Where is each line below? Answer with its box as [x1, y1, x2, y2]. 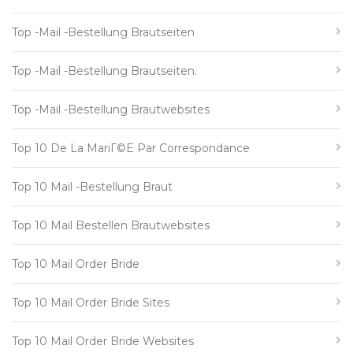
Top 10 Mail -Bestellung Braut [12, 180, 173, 194]
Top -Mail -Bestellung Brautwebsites [12, 102, 210, 117]
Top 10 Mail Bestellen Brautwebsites [12, 218, 210, 232]
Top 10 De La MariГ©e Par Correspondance [12, 141, 250, 155]
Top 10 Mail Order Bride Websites [12, 334, 194, 348]
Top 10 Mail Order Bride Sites [12, 295, 169, 310]
